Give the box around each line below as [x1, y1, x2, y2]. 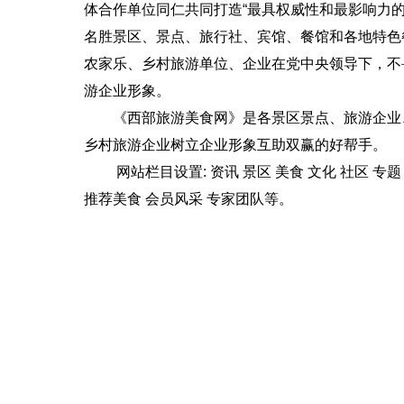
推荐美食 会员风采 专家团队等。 [84, 191, 293, 207]
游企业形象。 [84, 83, 170, 98]
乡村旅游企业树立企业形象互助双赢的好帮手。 [84, 137, 387, 152]
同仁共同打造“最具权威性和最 [156, 2, 348, 17]
